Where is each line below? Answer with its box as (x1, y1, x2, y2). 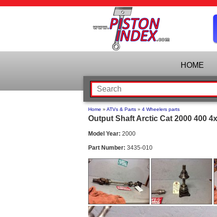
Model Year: (88, 130, 121, 137)
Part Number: (88, 144, 125, 151)
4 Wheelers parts (142, 107, 180, 112)
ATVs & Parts (107, 107, 136, 112)
